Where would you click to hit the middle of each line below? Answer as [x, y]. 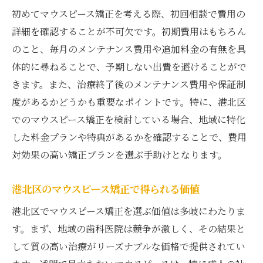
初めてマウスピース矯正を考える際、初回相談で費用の [129, 14]
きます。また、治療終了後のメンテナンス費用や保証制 [129, 84]
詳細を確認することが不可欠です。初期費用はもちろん [129, 31]
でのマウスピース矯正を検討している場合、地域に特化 [129, 119]
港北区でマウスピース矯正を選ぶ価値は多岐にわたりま [129, 211]
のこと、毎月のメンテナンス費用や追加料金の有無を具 [129, 49]
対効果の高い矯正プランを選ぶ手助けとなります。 [119, 154]
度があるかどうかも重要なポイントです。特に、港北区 [129, 102]
